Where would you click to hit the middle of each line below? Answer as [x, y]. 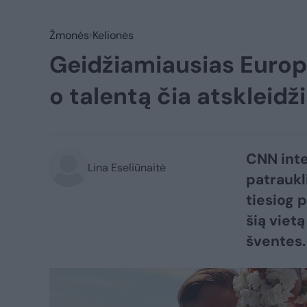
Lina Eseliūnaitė [127, 168]
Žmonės [69, 35]
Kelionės [113, 35]
